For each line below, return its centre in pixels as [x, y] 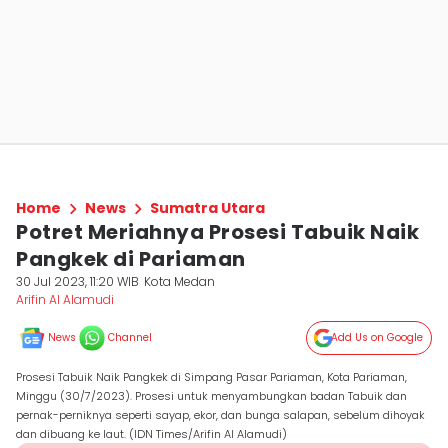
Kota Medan [180, 281]
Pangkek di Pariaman [131, 259]
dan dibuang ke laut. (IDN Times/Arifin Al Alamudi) [151, 434]
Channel [130, 337]
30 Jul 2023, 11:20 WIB [77, 281]
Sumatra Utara [207, 208]
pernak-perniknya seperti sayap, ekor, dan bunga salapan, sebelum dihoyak [220, 415]
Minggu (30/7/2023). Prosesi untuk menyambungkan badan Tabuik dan [211, 396]
